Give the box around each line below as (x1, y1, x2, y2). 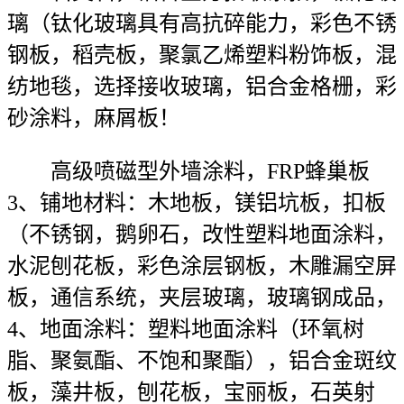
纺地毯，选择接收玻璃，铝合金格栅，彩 (7, 75, 397, 98)
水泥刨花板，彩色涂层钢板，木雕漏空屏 (7, 254, 397, 278)
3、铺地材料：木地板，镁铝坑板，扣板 (7, 191, 386, 215)
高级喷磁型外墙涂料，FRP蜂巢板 (7, 160, 370, 183)
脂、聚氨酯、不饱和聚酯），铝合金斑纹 (7, 349, 397, 372)
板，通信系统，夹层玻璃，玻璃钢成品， (7, 286, 397, 309)
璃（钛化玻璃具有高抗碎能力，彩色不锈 (7, 12, 397, 35)
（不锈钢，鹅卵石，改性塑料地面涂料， (7, 223, 397, 246)
